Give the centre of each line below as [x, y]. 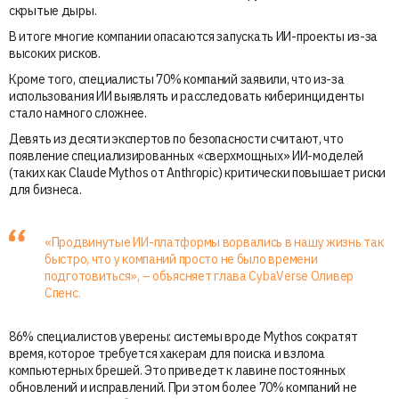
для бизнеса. [45, 189]
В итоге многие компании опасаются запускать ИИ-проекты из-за [194, 36]
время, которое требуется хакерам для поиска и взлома [167, 353]
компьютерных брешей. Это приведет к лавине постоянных [178, 370]
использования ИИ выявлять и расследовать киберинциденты [187, 96]
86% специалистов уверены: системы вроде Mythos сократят [183, 336]
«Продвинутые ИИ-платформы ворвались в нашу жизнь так [214, 242]
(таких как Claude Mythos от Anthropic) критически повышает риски [198, 172]
